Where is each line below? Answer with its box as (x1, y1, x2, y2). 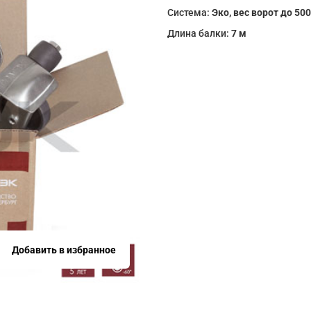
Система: (167, 7, 212, 18)
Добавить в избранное (11, 244, 116, 255)
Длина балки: (167, 28, 232, 39)
